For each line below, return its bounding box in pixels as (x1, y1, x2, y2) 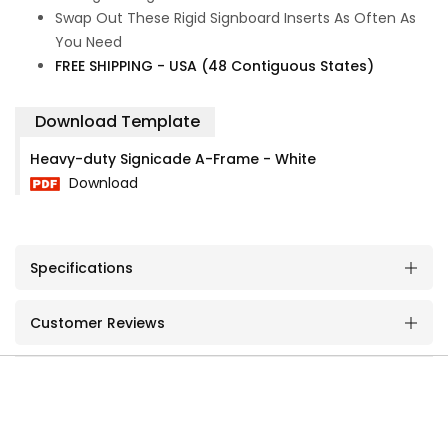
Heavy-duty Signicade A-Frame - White (30, 149, 316, 170)
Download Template (35, 110, 200, 134)
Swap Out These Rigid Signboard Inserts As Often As (55, 8, 416, 29)
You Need (55, 32, 122, 53)
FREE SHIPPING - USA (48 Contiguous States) (55, 56, 374, 77)
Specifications (30, 257, 133, 278)
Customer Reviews (30, 312, 165, 333)
